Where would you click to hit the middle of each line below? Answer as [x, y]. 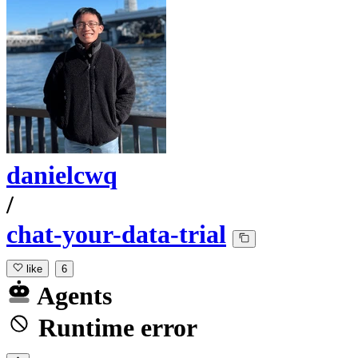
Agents [72, 296]
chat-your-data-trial [116, 235]
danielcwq [62, 175]
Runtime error [115, 328]
